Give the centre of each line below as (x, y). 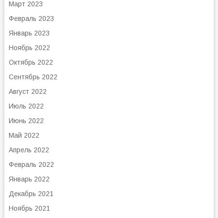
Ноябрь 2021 (29, 208)
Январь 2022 (29, 179)
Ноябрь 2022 (29, 48)
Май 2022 (24, 135)
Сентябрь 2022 (33, 77)
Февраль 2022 (31, 164)
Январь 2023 (29, 33)
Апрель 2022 (29, 150)
